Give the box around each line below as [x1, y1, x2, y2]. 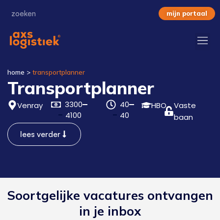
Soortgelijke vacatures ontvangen [7, 187, 213, 203]
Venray [17, 100, 43, 110]
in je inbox [79, 203, 141, 219]
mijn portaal [166, 9, 207, 17]
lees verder [20, 129, 60, 139]
